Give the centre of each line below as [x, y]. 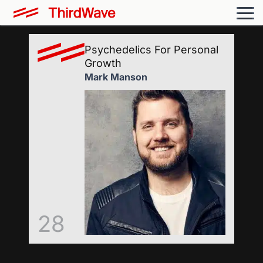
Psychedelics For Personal [151, 50]
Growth [103, 63]
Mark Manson [116, 77]
